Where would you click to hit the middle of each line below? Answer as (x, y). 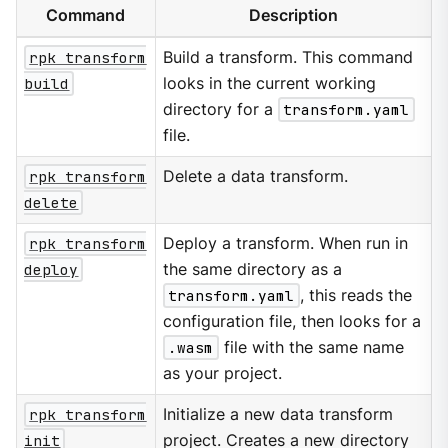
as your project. (223, 374)
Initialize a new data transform (278, 415)
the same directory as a (253, 270)
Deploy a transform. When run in (286, 244)
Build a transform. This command (288, 58)
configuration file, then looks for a (292, 322)
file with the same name (311, 348)
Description (293, 16)
